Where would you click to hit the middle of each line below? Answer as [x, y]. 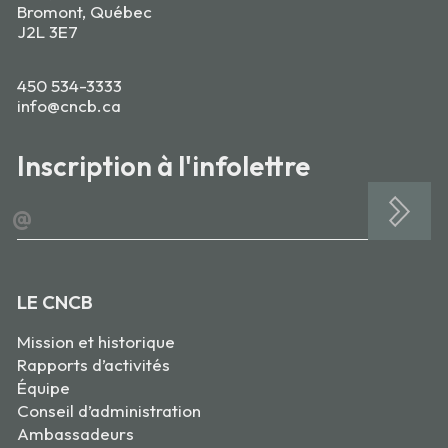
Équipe [43, 388]
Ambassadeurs [75, 434]
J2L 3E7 [47, 32]
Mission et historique [96, 342]
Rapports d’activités [93, 365]
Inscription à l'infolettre [163, 166]
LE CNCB [55, 302]
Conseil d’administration [109, 411]
